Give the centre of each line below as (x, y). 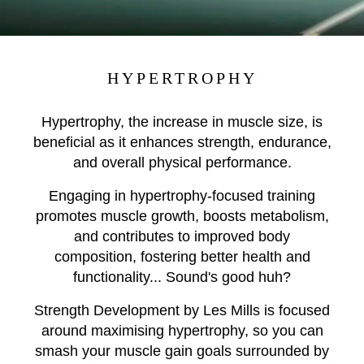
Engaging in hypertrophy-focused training (182, 196)
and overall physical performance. (182, 162)
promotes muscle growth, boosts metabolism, (182, 216)
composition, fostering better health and (182, 257)
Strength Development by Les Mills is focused (182, 310)
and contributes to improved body (182, 236)
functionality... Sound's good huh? (182, 277)
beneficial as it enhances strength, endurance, (182, 142)
